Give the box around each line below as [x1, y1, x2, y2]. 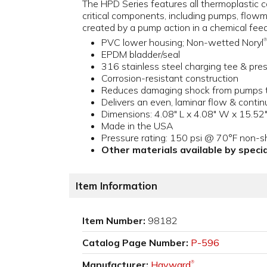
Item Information [76, 179, 157, 193]
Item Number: [82, 215, 145, 227]
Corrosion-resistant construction [101, 72, 238, 85]
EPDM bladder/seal [101, 48, 180, 61]
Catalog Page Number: [82, 237, 188, 249]
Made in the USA [101, 120, 173, 132]
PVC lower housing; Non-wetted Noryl [101, 36, 263, 49]
